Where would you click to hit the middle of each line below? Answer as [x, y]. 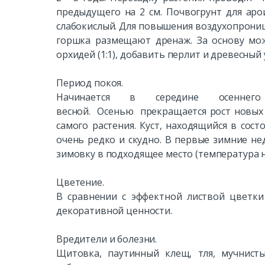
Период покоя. [90, 83]
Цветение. [80, 182]
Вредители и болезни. [107, 239]
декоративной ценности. [114, 210]
